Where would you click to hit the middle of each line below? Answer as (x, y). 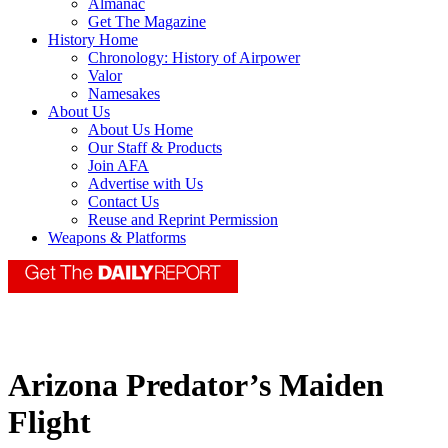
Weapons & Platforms (117, 238)
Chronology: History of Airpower (194, 58)
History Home (93, 40)
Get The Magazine (147, 22)
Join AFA (118, 166)
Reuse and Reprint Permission (183, 220)
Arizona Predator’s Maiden (196, 385)
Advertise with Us (145, 184)
